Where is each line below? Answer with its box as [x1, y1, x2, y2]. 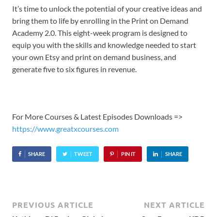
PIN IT [121, 151, 136, 157]
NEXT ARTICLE [144, 200, 205, 210]
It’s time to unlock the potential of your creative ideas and [12, 4, 202, 14]
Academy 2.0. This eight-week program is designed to [12, 28, 187, 38]
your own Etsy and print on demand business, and [12, 52, 176, 62]
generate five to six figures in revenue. [12, 64, 137, 74]
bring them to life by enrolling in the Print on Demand [12, 16, 188, 26]
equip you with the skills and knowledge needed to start [12, 40, 196, 50]
